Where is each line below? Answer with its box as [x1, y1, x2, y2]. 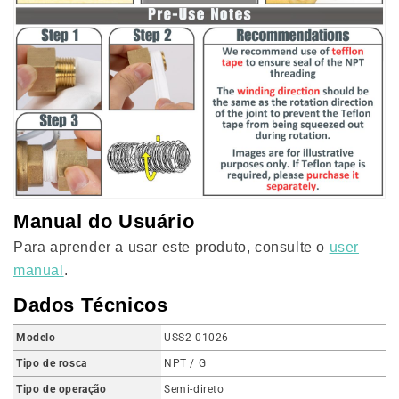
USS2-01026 [164, 330, 229, 344]
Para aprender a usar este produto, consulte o [13, 239, 330, 255]
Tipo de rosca [16, 356, 87, 370]
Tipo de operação [16, 382, 107, 395]
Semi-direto [164, 382, 224, 395]
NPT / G [164, 356, 207, 370]
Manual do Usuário [13, 209, 195, 232]
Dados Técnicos [13, 293, 168, 316]
